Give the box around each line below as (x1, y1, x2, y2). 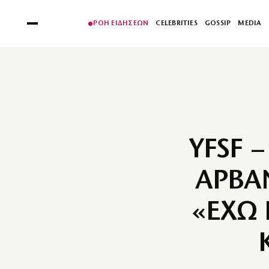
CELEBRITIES (156, 20, 198, 27)
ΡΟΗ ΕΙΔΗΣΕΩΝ (93, 20, 149, 27)
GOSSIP (204, 20, 231, 27)
